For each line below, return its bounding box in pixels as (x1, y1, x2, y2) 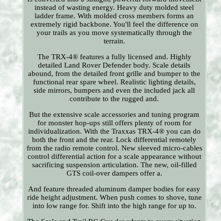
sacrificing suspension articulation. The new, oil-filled (32, 161, 197, 169)
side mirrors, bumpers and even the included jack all (34, 86, 195, 95)
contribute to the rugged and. (70, 95, 159, 103)
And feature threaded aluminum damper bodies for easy (28, 185, 201, 193)
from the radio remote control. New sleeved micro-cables (26, 144, 202, 152)
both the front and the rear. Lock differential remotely (32, 136, 197, 144)
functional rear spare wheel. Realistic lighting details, (33, 78, 196, 86)
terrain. (103, 37, 125, 45)
